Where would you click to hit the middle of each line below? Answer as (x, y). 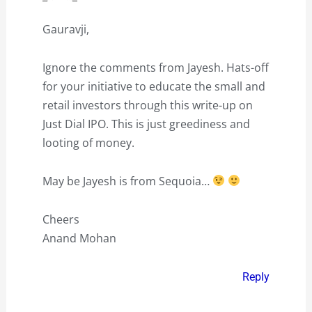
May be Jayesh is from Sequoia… (127, 181)
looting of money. (88, 142)
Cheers (61, 219)
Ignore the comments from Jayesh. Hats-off (155, 67)
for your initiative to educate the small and (154, 86)
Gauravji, (65, 29)
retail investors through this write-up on (147, 105)
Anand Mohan (79, 238)
